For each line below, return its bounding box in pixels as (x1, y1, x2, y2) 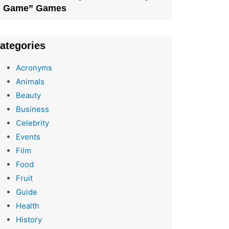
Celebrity (15, 118, 49, 128)
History (15, 214, 42, 224)
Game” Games (3, 3, 66, 13)
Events (15, 131, 40, 142)
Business (15, 104, 49, 114)
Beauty (15, 90, 41, 100)
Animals (15, 76, 44, 86)
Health (15, 200, 39, 211)
